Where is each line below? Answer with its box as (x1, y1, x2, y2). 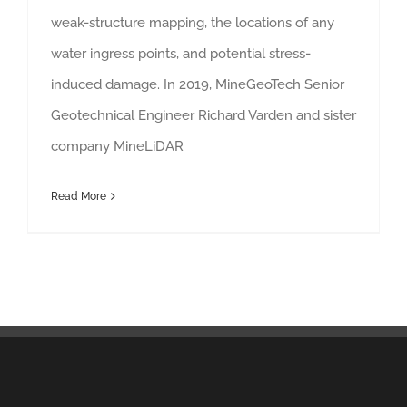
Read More (51, 190, 106, 203)
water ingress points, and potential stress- (51, 45, 311, 63)
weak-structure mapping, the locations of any (51, 15, 334, 32)
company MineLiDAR (51, 138, 184, 155)
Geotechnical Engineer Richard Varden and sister (51, 107, 356, 124)
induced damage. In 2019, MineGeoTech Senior (51, 76, 344, 94)
